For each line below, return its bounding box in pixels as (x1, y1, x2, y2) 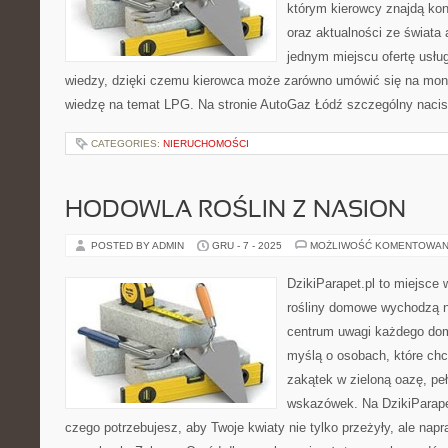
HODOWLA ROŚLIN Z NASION (65, 200, 406, 222)
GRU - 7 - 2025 (212, 240, 282, 251)
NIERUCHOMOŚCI (163, 138, 249, 149)
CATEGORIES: (91, 138, 163, 149)
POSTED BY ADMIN (91, 240, 187, 251)
